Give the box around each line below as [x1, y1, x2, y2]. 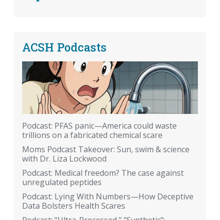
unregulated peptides [22, 177, 102, 188]
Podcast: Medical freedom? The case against [22, 167, 184, 179]
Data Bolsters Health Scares [22, 200, 125, 212]
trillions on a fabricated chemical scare [22, 130, 163, 141]
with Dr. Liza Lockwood [22, 153, 107, 165]
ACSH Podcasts [22, 39, 107, 55]
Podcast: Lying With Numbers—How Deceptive [22, 191, 193, 202]
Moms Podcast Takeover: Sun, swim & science [22, 144, 190, 155]
